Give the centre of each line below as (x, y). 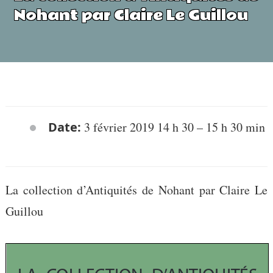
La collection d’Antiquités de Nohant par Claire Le (136, 190)
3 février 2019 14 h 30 (139, 127)
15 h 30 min (235, 127)
